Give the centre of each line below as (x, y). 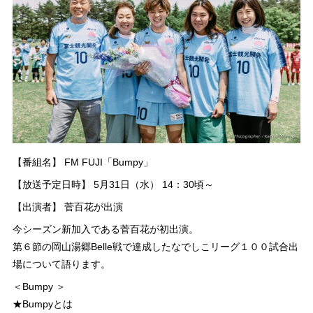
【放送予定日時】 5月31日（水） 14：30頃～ (113, 184)
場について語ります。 (61, 264)
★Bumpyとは (42, 304)
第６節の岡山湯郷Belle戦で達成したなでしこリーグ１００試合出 (155, 246)
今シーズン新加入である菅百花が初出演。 (105, 229)
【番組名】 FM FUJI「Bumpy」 (82, 162)
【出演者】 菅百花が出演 (67, 206)
